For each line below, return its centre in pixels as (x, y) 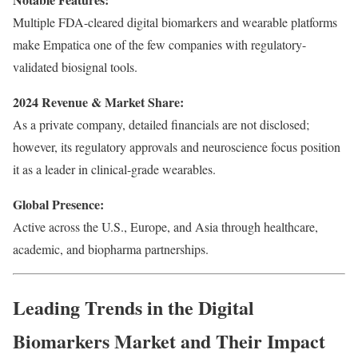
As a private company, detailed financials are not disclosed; (161, 125)
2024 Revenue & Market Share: (98, 102)
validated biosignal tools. (75, 67)
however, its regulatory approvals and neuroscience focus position (177, 147)
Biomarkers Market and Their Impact (169, 341)
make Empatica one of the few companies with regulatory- (159, 45)
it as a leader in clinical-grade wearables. (114, 169)
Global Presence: (58, 205)
